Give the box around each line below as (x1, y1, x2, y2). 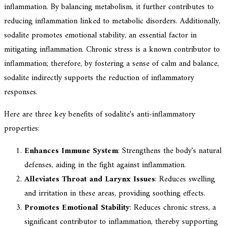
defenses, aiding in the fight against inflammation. (24, 158, 186, 173)
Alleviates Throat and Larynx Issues (24, 172, 155, 187)
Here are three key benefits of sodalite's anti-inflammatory (4, 107, 195, 122)
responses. (4, 85, 37, 100)
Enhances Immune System (24, 144, 118, 159)
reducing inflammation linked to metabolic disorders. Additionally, (4, 14, 220, 29)
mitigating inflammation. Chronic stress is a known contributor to (4, 43, 220, 57)
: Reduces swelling (155, 172, 215, 187)
